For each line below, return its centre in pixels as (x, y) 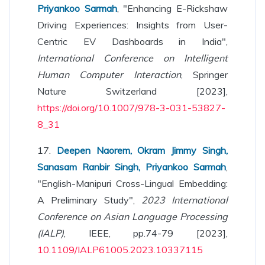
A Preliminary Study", (89, 200)
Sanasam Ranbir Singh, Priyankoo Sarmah (132, 167)
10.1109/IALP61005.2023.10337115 (120, 250)
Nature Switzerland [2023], (132, 91)
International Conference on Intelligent (132, 58)
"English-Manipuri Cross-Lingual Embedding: (132, 183)
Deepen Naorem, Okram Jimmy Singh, (142, 150)
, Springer (204, 75)
